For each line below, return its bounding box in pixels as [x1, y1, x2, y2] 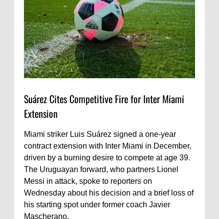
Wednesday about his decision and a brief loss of [24, 188, 194, 197]
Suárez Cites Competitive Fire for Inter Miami [24, 91, 184, 106]
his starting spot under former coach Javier [24, 200, 170, 209]
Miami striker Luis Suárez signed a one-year [24, 130, 176, 138]
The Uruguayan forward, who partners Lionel [24, 165, 178, 174]
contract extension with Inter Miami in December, [24, 141, 191, 150]
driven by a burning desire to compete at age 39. [24, 153, 190, 162]
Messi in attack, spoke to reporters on [24, 176, 152, 185]
